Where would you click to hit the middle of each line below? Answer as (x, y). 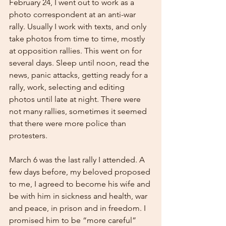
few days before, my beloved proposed (81, 172)
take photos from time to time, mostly (78, 39)
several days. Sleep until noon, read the (80, 63)
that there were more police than (69, 123)
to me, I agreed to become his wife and (81, 184)
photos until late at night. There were (76, 99)
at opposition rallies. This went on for (76, 51)
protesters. (28, 135)
